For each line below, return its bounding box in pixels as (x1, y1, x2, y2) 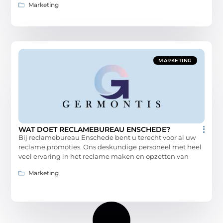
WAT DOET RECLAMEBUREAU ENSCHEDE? (18, 125, 171, 134)
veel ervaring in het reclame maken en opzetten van (18, 152, 189, 161)
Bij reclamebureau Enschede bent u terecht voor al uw (18, 133, 196, 142)
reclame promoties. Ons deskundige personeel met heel (18, 143, 202, 151)
